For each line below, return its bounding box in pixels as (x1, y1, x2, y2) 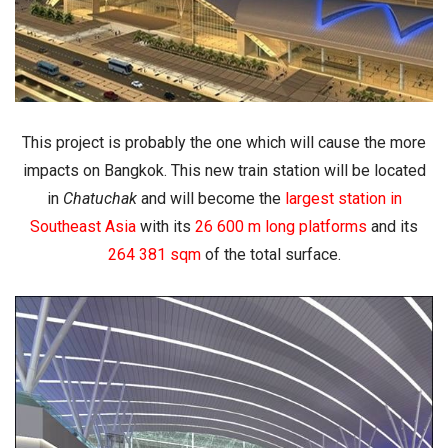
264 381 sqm (107, 245, 201, 265)
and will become (140, 189, 259, 209)
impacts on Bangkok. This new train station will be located (22, 161, 426, 181)
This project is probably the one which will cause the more (22, 133, 426, 153)
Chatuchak (62, 189, 141, 209)
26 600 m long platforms (195, 217, 367, 237)
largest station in (280, 189, 402, 209)
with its (136, 217, 195, 237)
